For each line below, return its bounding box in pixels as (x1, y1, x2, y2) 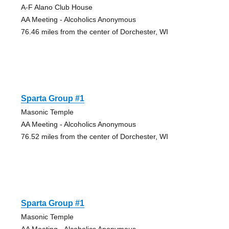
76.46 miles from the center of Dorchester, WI (20, 27, 168, 36)
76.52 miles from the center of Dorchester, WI (20, 132, 168, 141)
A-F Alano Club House (20, 3, 93, 11)
